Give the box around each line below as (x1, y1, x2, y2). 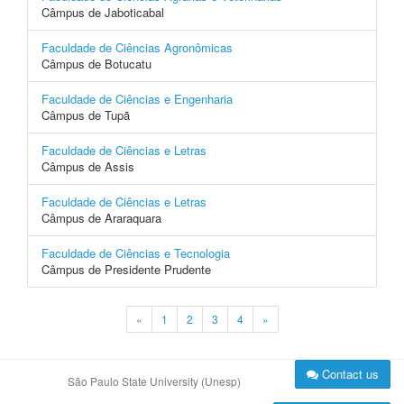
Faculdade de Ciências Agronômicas (41, 39, 233, 56)
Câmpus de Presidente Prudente (41, 261, 211, 278)
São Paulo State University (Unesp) (68, 373, 241, 389)
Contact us (318, 365, 379, 382)
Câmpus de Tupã (41, 106, 130, 124)
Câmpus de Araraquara (41, 209, 161, 226)
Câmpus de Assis (41, 158, 134, 175)
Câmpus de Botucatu (41, 55, 151, 72)
